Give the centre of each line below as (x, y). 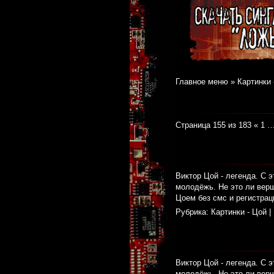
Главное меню (202, 82)
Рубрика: (192, 212)
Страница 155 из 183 (213, 125)
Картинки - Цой (239, 212)
